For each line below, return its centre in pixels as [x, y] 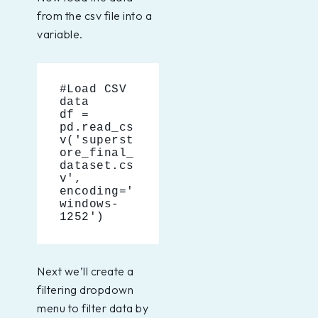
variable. [60, 34]
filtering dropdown [85, 290]
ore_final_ [97, 154]
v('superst [97, 141]
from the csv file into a [94, 15]
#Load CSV [93, 90]
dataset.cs [97, 166]
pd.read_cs [97, 128]
